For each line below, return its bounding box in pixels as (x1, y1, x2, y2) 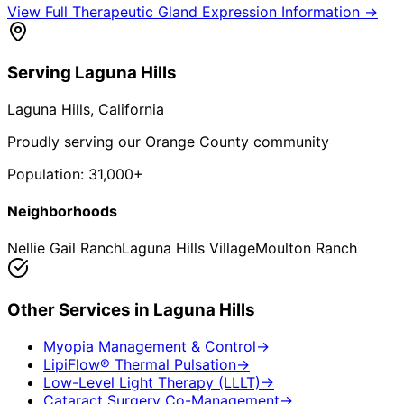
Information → (277, 2, 378, 21)
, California (90, 99, 164, 118)
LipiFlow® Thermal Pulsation (43, 354, 236, 373)
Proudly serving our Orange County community (7, 132, 329, 151)
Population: (7, 164, 88, 183)
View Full (7, 2, 72, 21)
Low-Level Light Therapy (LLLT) (43, 372, 261, 391)
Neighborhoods (7, 202, 117, 221)
